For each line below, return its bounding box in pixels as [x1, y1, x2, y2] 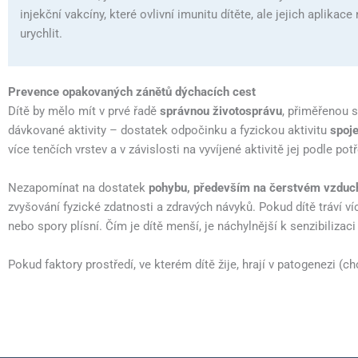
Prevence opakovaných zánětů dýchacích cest [8, 84, 256, 99]
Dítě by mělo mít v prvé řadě [8, 103, 160, 118]
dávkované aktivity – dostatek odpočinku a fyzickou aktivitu [8, 122, 330, 137]
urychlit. [20, 26, 62, 41]
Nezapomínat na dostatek [8, 180, 149, 195]
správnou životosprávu [160, 103, 282, 118]
